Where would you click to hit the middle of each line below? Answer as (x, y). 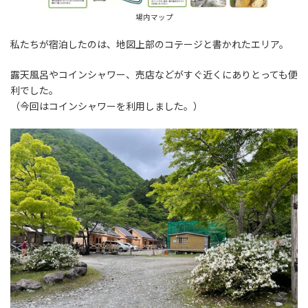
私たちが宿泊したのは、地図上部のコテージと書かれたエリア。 (150, 44)
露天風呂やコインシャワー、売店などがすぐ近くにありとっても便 (154, 75)
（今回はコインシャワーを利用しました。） (107, 106)
